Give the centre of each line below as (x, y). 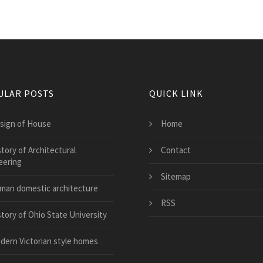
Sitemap (176, 176)
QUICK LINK (176, 93)
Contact (176, 150)
